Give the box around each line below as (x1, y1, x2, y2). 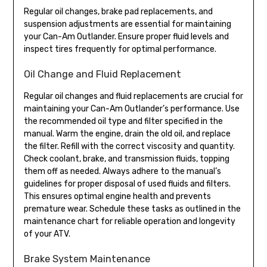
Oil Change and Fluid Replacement (23, 68, 181, 80)
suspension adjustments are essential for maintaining (23, 18, 231, 29)
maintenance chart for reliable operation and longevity (23, 216, 235, 226)
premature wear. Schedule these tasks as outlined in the (23, 203, 241, 214)
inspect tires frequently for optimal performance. (23, 44, 216, 54)
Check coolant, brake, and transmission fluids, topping (23, 153, 229, 164)
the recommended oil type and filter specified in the (23, 116, 223, 126)
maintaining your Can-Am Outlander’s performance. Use (23, 103, 240, 114)
